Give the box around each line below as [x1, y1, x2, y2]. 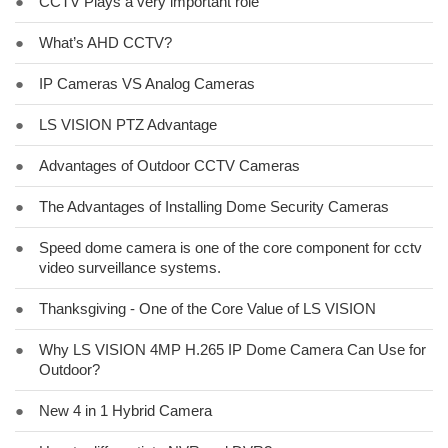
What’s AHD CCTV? [39, 34, 172, 51]
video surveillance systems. [39, 259, 221, 276]
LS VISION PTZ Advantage [39, 116, 217, 133]
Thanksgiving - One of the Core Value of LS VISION [39, 300, 376, 317]
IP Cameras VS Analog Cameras [39, 75, 255, 92]
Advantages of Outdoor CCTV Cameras [39, 157, 300, 174]
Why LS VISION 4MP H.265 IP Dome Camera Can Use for [39, 341, 426, 358]
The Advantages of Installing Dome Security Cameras [39, 198, 389, 215]
